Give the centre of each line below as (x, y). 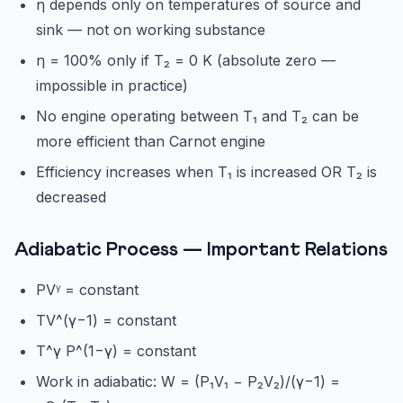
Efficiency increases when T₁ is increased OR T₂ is (206, 172)
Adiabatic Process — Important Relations (201, 251)
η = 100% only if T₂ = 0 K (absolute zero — (186, 61)
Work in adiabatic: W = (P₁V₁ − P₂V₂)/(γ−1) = (188, 382)
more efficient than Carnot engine (151, 142)
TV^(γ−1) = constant (106, 321)
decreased (71, 197)
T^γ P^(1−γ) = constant (116, 351)
